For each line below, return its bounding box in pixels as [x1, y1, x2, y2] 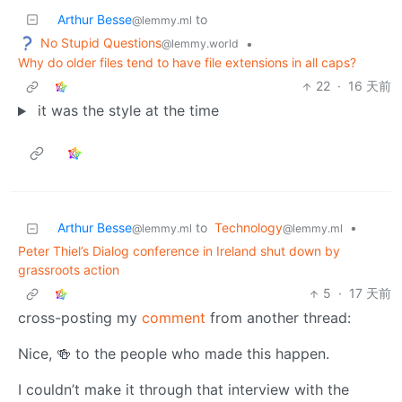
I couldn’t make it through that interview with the [18, 380, 349, 399]
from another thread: [205, 309, 351, 328]
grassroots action [18, 262, 119, 278]
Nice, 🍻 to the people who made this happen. [18, 345, 329, 363]
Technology [214, 220, 283, 236]
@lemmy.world [162, 36, 239, 50]
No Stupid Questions [40, 34, 162, 50]
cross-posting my [18, 309, 142, 328]
